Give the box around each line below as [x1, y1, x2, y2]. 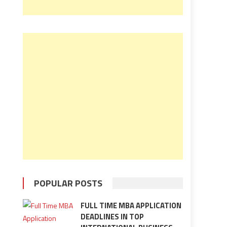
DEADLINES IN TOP [80, 211, 144, 222]
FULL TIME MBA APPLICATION [80, 200, 181, 211]
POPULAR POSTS [34, 176, 103, 190]
